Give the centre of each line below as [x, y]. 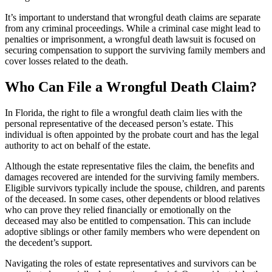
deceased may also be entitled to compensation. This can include [128, 221]
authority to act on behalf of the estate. [78, 146]
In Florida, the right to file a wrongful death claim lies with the [124, 113]
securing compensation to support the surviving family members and [135, 50]
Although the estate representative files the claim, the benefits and [130, 166]
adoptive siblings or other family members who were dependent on [132, 232]
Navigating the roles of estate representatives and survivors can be [131, 263]
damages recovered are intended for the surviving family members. [132, 177]
